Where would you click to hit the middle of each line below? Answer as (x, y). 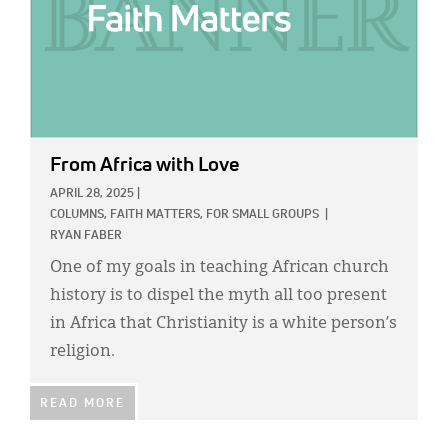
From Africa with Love (144, 165)
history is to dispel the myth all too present (218, 296)
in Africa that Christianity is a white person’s (223, 324)
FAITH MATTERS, (156, 215)
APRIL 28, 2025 (92, 194)
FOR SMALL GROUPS (262, 215)
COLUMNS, (78, 215)
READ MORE (82, 404)
